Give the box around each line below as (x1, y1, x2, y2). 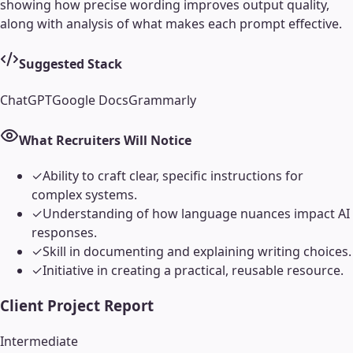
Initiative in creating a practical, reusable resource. (43, 262, 344, 280)
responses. (32, 224, 97, 242)
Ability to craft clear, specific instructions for (43, 167, 303, 185)
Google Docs (52, 91, 128, 109)
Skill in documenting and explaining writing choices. (43, 243, 351, 261)
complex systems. (32, 186, 137, 204)
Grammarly (128, 91, 196, 109)
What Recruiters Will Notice (19, 131, 191, 149)
